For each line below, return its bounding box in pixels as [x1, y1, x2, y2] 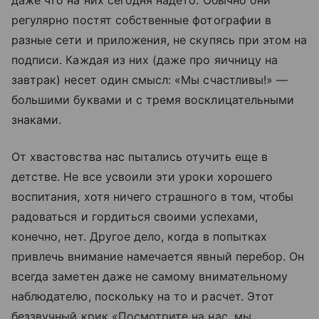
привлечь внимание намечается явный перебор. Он [11, 249, 305, 263]
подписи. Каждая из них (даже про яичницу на [11, 52, 278, 67]
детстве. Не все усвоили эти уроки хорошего [11, 169, 273, 184]
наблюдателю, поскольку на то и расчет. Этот [11, 288, 275, 303]
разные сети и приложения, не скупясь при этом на [11, 32, 308, 47]
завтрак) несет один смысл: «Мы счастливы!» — [11, 72, 288, 87]
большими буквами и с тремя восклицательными [11, 92, 295, 107]
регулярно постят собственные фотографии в [11, 12, 271, 27]
